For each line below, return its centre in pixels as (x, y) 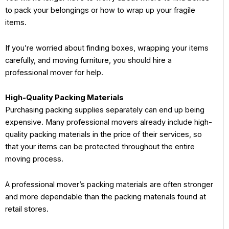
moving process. (35, 159)
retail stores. (28, 209)
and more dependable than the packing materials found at (106, 197)
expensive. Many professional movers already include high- (109, 122)
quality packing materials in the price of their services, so (104, 135)
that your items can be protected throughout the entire (100, 147)
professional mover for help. (55, 72)
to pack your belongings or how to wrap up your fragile (100, 10)
